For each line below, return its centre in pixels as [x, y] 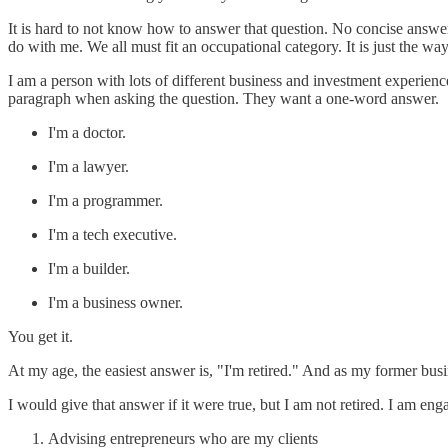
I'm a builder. [89, 269]
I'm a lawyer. [88, 167]
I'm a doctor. [87, 133]
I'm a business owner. [115, 303]
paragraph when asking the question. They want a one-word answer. [223, 99]
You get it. [40, 337]
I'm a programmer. [105, 201]
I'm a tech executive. [112, 235]
